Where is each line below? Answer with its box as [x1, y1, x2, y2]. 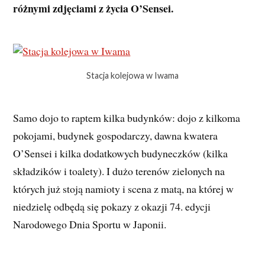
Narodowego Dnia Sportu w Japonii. [13, 217, 167, 232]
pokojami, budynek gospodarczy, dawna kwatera [13, 128, 218, 143]
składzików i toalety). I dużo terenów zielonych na [13, 164, 225, 179]
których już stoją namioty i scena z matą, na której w [13, 182, 234, 196]
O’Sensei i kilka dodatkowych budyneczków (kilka [13, 146, 228, 161]
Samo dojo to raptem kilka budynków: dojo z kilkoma [13, 111, 241, 125]
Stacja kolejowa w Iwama [86, 70, 179, 80]
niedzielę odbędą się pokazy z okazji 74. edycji [13, 199, 211, 214]
